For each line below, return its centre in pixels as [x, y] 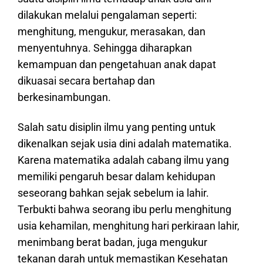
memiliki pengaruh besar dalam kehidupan [117, 176]
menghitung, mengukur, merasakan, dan [112, 32]
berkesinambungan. [64, 97]
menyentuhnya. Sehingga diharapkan [105, 48]
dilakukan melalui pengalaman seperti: [107, 15]
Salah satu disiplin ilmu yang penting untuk [117, 127]
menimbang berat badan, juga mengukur [112, 242]
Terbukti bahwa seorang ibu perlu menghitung [124, 209]
